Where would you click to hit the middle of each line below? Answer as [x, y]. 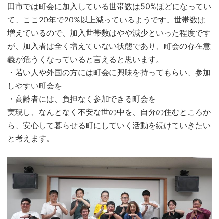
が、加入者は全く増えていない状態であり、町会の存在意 [109, 46]
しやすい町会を [35, 85]
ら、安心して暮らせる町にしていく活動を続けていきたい [109, 125]
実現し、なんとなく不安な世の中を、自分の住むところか [109, 112]
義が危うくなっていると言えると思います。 [86, 59]
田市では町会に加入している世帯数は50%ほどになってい [109, 6]
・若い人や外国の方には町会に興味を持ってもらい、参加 [109, 72]
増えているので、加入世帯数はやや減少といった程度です [109, 33]
